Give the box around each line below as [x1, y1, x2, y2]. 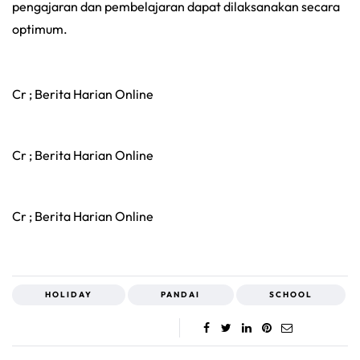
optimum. [12, 21, 67, 38]
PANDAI [161, 289, 201, 301]
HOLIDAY [45, 289, 93, 301]
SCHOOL [268, 289, 313, 301]
